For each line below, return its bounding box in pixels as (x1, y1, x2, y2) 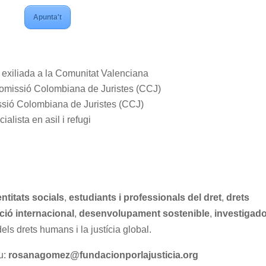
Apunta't (33, 13, 62, 21)
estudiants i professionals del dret (69, 192, 222, 202)
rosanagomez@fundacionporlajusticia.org (8, 250, 199, 260)
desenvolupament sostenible (79, 208, 210, 218)
